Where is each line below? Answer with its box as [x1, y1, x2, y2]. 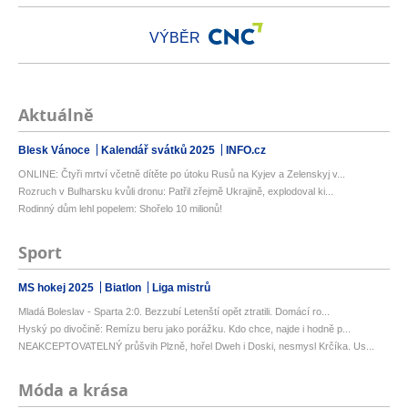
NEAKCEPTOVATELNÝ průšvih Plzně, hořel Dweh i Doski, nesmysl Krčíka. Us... [18, 341, 374, 352]
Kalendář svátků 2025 [101, 144, 218, 158]
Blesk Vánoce [18, 144, 93, 158]
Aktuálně [18, 104, 94, 127]
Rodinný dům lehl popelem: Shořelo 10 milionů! [18, 203, 222, 215]
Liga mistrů [152, 281, 210, 295]
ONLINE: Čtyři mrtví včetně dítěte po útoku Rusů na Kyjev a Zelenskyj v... [18, 168, 345, 180]
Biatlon [105, 281, 144, 295]
